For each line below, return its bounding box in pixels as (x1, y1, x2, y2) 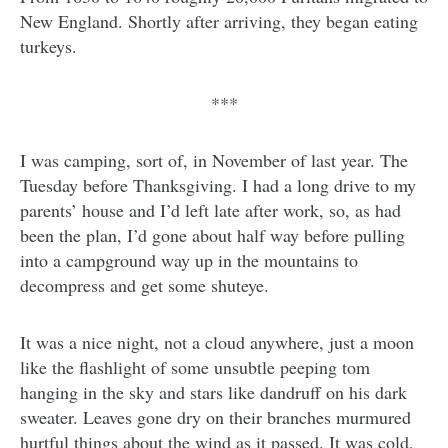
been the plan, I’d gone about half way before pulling (20, 223, 405, 248)
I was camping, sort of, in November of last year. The (20, 148, 408, 173)
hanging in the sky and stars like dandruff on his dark (20, 380, 407, 405)
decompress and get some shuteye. (20, 273, 269, 298)
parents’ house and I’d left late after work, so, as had (20, 198, 401, 223)
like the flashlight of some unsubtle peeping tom (20, 355, 370, 380)
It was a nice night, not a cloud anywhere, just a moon (20, 330, 414, 355)
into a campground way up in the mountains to (20, 248, 358, 273)
